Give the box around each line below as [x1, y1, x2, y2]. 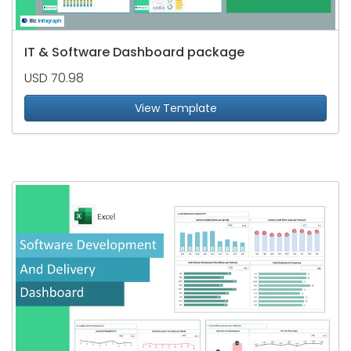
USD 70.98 [24, 69, 84, 88]
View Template [134, 100, 217, 117]
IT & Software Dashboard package [24, 43, 244, 62]
